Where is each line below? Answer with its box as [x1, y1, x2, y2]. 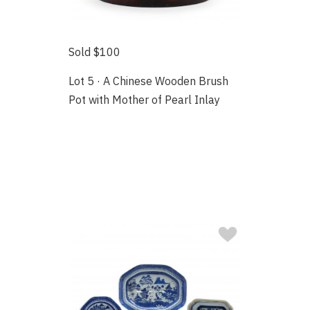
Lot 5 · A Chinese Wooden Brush [69, 74, 229, 89]
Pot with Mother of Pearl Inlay [69, 93, 221, 107]
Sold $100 [69, 45, 121, 60]
